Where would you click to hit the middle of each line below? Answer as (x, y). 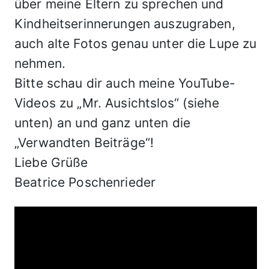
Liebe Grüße (51, 162)
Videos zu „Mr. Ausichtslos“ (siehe (117, 103)
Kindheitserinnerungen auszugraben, (125, 24)
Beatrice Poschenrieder (85, 182)
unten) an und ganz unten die (102, 123)
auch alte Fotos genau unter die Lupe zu (136, 44)
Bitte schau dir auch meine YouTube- (125, 83)
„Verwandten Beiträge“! (84, 143)
